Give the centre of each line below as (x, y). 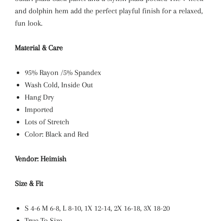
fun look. (29, 23)
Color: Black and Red (57, 134)
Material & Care (39, 48)
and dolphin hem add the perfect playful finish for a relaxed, (109, 11)
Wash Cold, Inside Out (59, 85)
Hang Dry (39, 97)
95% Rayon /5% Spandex (64, 73)
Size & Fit (29, 184)
